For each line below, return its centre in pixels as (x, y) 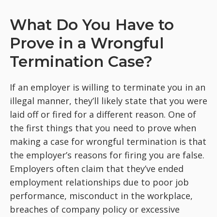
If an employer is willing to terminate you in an (108, 87)
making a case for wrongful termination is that (108, 141)
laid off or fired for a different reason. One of (103, 114)
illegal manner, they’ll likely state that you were (108, 101)
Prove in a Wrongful (87, 43)
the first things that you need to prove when (103, 128)
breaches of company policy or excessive (95, 209)
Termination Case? (81, 62)
